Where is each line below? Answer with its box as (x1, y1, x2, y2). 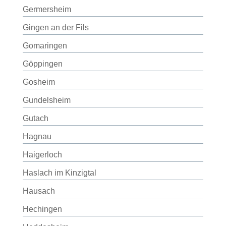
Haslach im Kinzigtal (22, 168, 96, 177)
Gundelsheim (22, 96, 71, 104)
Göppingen (22, 60, 63, 68)
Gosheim (22, 78, 55, 86)
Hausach (22, 187, 55, 195)
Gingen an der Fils (22, 23, 89, 32)
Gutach (22, 114, 48, 123)
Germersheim (22, 5, 71, 14)
